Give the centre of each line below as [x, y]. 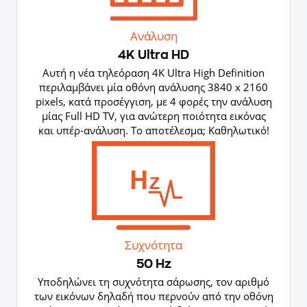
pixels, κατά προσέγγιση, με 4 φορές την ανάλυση [153, 102]
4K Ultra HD [153, 55]
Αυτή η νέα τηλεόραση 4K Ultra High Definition [153, 73]
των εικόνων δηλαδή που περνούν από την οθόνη [153, 296]
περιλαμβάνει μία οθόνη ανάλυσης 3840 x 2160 [153, 87]
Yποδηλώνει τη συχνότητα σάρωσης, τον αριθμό [153, 282]
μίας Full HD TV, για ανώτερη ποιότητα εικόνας [153, 116]
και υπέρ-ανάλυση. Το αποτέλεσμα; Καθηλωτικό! [153, 131]
